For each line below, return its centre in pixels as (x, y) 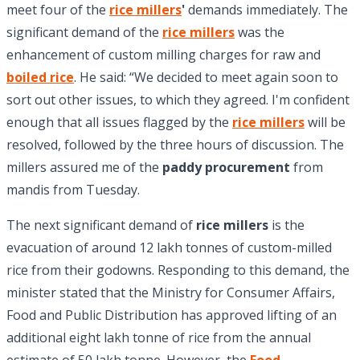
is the (286, 225)
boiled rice (40, 78)
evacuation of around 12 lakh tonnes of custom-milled (169, 248)
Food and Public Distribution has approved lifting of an (172, 315)
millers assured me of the (84, 168)
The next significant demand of (101, 225)
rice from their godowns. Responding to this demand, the (178, 270)
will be (327, 123)
